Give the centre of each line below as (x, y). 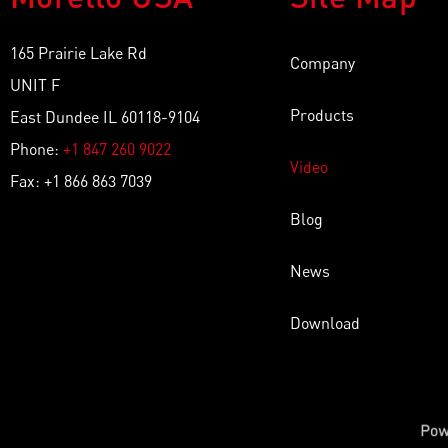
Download (325, 323)
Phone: (36, 149)
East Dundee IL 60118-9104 (105, 117)
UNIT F (35, 85)
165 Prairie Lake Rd (80, 53)
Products (322, 115)
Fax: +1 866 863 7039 (81, 181)
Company (322, 63)
